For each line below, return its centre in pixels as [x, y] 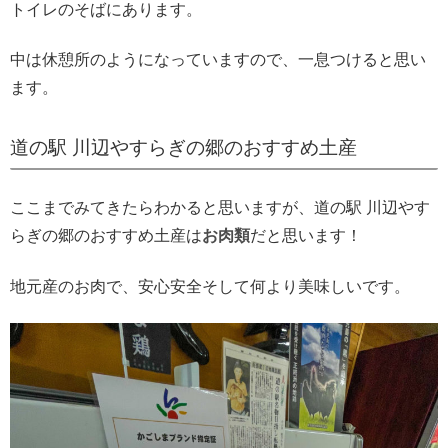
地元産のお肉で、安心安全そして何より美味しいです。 [210, 286]
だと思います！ [306, 236]
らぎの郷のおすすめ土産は [106, 236]
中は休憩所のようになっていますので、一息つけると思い [218, 60]
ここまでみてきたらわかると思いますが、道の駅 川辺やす [220, 208]
